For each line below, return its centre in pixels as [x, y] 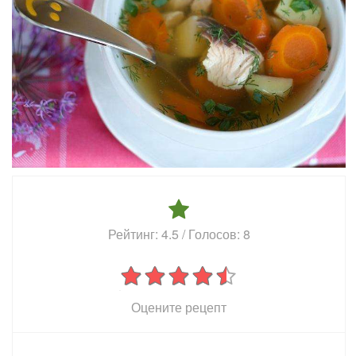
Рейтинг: [134, 234]
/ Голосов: [211, 234]
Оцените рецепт [179, 308]
